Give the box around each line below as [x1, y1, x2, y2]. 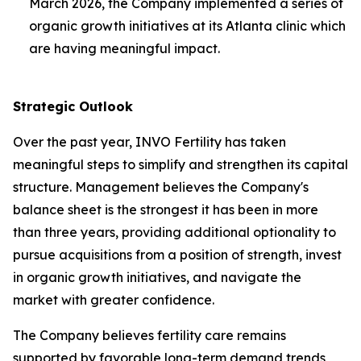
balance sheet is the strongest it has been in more [13, 201, 318, 218]
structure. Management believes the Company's [13, 178, 309, 195]
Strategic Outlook [13, 98, 133, 114]
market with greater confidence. [13, 291, 214, 308]
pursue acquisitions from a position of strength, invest [13, 246, 342, 263]
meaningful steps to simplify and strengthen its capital [13, 156, 348, 172]
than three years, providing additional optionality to [13, 223, 336, 240]
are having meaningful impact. [29, 39, 220, 56]
